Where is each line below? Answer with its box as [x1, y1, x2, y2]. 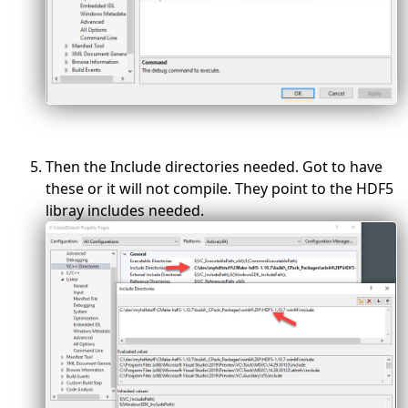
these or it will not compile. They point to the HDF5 [46, 178, 393, 199]
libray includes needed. [46, 200, 204, 221]
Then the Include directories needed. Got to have [46, 157, 382, 178]
